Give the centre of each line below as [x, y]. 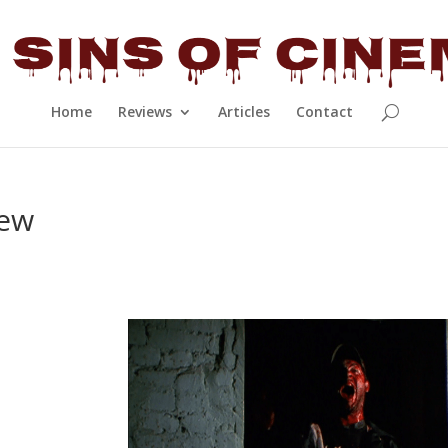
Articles [244, 111]
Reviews [145, 111]
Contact [324, 111]
